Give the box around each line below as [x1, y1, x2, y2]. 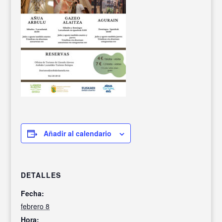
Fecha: [21, 188, 45, 198]
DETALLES [21, 170, 61, 180]
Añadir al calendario [44, 128, 112, 138]
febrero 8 [21, 201, 50, 211]
